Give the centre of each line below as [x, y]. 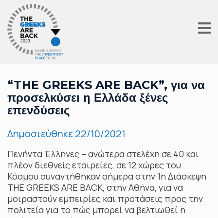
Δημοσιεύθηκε [41, 134]
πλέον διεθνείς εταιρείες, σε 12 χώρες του [94, 165]
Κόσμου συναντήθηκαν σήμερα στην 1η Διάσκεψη [107, 176]
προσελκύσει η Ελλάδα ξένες [88, 98]
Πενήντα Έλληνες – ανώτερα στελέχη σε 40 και [103, 154]
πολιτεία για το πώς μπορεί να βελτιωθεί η [96, 210]
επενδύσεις [38, 110]
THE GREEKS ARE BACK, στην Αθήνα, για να [95, 187]
